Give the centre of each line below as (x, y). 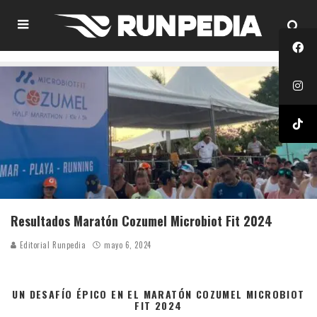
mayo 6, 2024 (128, 244)
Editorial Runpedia (52, 244)
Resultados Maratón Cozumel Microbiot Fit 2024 (142, 220)
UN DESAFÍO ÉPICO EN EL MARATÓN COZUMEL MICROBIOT (158, 294)
